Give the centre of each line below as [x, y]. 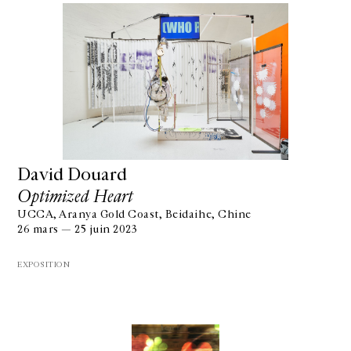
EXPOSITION [44, 265]
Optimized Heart [75, 197]
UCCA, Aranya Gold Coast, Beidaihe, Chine [134, 215]
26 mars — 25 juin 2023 [78, 230]
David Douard [72, 175]
